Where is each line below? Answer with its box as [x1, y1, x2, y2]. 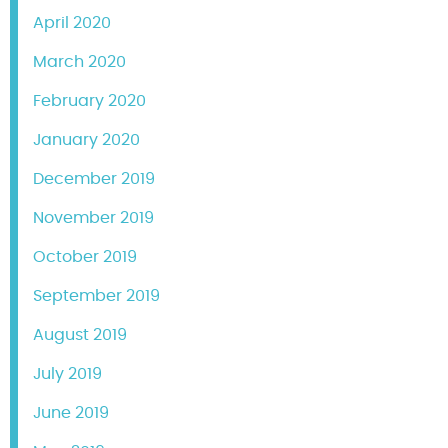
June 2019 [33, 405, 109, 422]
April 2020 [33, 15, 111, 32]
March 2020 [33, 54, 126, 71]
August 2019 [33, 327, 127, 344]
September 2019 [33, 288, 160, 305]
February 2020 [33, 93, 146, 110]
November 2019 [33, 210, 154, 227]
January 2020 [33, 132, 140, 149]
